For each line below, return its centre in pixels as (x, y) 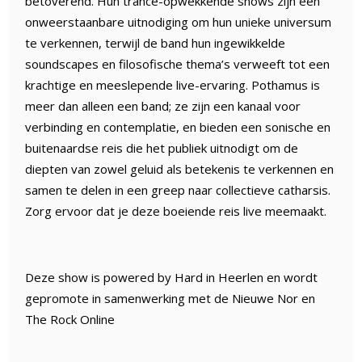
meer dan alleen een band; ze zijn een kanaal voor (163, 105)
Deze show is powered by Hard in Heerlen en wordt (172, 277)
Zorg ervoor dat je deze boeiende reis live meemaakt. (176, 210)
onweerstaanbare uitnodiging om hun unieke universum (179, 21)
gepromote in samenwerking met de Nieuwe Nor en (170, 298)
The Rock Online (70, 319)
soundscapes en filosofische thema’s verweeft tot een (178, 63)
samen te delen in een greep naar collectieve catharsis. (178, 189)
